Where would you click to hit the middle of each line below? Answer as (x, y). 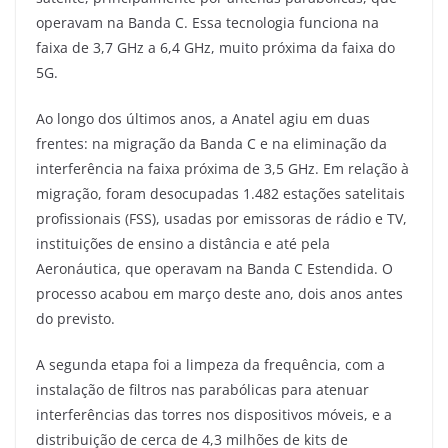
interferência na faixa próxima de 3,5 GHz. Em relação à (222, 169)
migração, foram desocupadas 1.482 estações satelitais (220, 194)
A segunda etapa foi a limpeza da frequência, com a (210, 365)
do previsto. (75, 319)
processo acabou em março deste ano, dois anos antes (219, 294)
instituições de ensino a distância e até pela (183, 244)
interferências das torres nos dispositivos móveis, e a (214, 415)
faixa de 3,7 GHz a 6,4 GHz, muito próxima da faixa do (215, 48)
